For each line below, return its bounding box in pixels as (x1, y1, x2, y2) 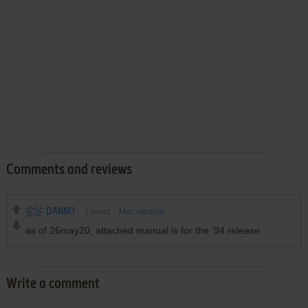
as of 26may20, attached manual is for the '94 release (25, 224, 260, 236)
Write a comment (5, 277, 100, 291)
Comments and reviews (5, 163, 132, 177)
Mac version (118, 206, 164, 217)
